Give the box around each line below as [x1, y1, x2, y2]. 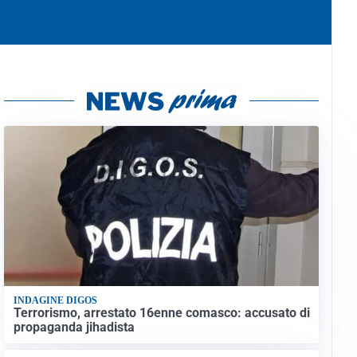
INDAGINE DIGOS [13, 295, 97, 307]
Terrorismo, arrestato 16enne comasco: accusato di [13, 304, 310, 320]
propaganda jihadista [13, 319, 135, 335]
